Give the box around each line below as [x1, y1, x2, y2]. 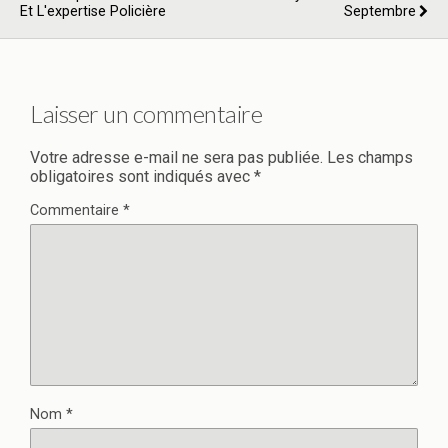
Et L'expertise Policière [20, 3, 166, 20]
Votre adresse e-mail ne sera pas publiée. [30, 147, 323, 167]
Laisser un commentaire [30, 98, 263, 128]
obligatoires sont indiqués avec [30, 166, 254, 186]
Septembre [344, 3, 416, 20]
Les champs [327, 147, 413, 167]
